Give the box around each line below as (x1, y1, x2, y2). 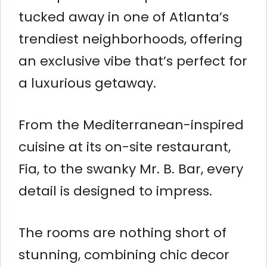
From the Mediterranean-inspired (18, 115, 244, 134)
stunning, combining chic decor (18, 245, 229, 264)
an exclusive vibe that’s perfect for (18, 51, 247, 70)
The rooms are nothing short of (18, 223, 226, 242)
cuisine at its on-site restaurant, (18, 137, 231, 156)
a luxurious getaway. (18, 73, 156, 92)
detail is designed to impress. (18, 181, 212, 200)
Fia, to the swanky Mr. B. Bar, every (18, 159, 243, 178)
